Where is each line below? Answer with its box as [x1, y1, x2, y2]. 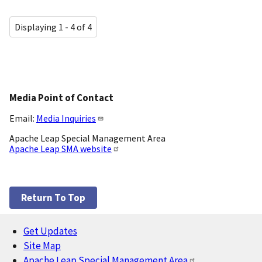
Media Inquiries [36, 112, 96, 124]
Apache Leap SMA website [9, 142, 112, 154]
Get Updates [23, 224, 77, 237]
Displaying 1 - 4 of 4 [15, 20, 92, 33]
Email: [9, 112, 36, 124]
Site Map [23, 239, 61, 252]
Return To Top [21, 191, 85, 204]
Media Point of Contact [9, 91, 113, 104]
